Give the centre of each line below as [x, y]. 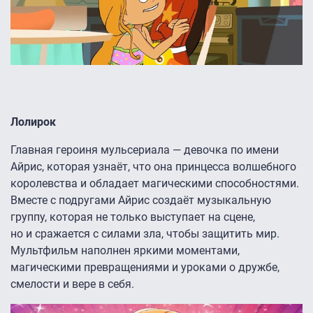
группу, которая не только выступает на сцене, [133, 217]
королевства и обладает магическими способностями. [155, 184]
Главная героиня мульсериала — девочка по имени [145, 150]
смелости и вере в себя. [72, 284]
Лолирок [33, 122]
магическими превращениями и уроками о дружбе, [145, 268]
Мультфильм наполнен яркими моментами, [125, 251]
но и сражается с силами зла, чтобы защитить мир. [145, 234]
